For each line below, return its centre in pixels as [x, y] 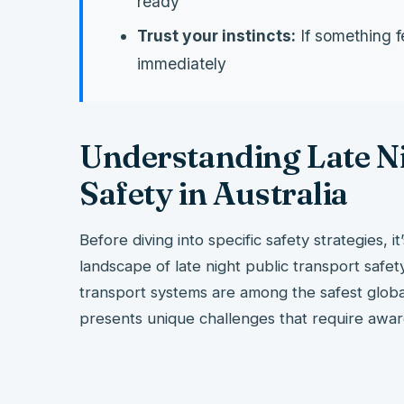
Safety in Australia [214, 194]
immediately [182, 64]
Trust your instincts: [216, 36]
